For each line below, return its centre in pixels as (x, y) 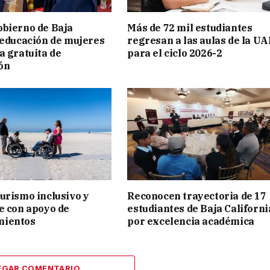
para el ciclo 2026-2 (175, 53)
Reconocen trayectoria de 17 (197, 196)
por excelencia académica (191, 221)
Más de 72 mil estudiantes (190, 27)
